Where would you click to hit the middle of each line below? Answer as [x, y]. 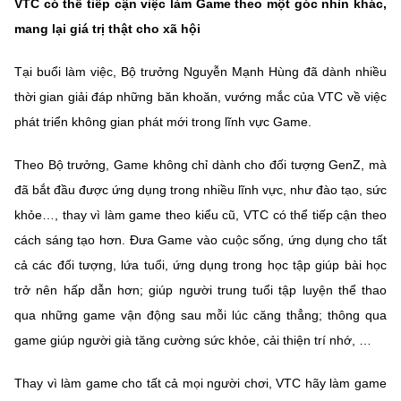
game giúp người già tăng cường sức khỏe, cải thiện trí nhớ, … [193, 340]
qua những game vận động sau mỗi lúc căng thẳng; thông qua [200, 315]
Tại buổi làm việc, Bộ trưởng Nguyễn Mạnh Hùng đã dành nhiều [200, 71]
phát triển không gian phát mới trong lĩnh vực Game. [163, 121]
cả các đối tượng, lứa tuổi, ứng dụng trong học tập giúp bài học [200, 264]
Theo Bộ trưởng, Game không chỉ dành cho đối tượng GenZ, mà [200, 164]
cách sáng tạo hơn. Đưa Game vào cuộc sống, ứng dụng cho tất [200, 239]
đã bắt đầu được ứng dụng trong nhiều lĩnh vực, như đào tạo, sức [200, 189]
